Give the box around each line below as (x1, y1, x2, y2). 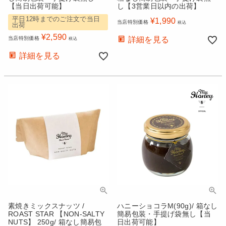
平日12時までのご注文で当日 (12, 15, 100, 23)
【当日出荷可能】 (8, 2, 66, 10)
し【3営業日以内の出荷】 (117, 2, 201, 10)
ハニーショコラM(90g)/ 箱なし (117, 201, 218, 210)
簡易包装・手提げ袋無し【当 (117, 209, 211, 218)
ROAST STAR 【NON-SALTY (8, 209, 105, 218)
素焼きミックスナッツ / (8, 201, 85, 210)
